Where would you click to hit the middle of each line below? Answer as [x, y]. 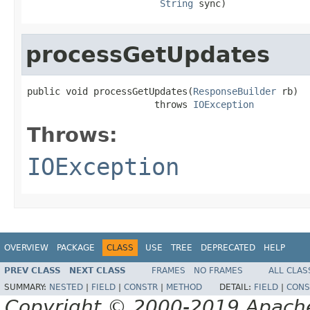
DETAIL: [237, 288]
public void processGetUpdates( [110, 91]
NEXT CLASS [98, 271]
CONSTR [141, 288]
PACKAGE [76, 247]
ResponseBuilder [235, 91]
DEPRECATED [228, 247]
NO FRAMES [218, 271]
